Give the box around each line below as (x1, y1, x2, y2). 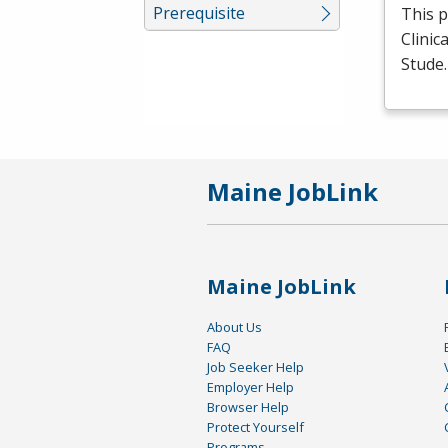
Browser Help (207, 398, 289, 417)
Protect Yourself (207, 418, 304, 437)
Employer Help (207, 378, 294, 397)
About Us (207, 318, 262, 337)
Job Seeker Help (207, 358, 304, 377)
